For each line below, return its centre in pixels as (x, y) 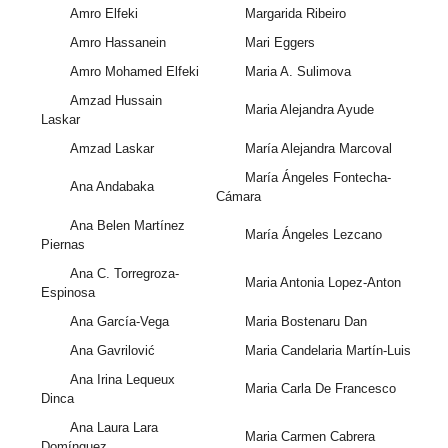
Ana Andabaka (111, 187)
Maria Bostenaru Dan (305, 322)
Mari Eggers (279, 43)
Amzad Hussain (115, 101)
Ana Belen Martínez (127, 226)
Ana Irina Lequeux (122, 380)
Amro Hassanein (117, 43)
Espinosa (68, 293)
